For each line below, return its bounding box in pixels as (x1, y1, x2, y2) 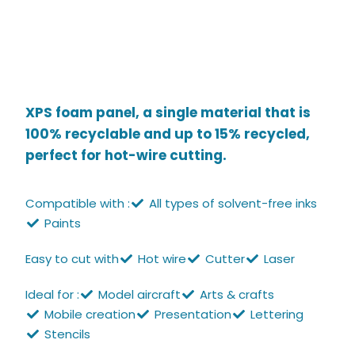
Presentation (154, 306, 231, 323)
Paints (44, 215, 82, 232)
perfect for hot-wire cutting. (25, 145, 227, 165)
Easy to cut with (25, 250, 120, 268)
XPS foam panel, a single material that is (25, 102, 311, 122)
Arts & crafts (199, 286, 274, 303)
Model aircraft (98, 286, 181, 303)
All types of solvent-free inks (149, 195, 318, 212)
